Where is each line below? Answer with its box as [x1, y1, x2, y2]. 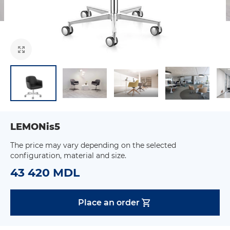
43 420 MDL [10, 166, 80, 180]
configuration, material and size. [10, 151, 126, 160]
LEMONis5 [10, 121, 60, 132]
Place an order [78, 197, 140, 207]
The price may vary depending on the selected [10, 141, 176, 150]
